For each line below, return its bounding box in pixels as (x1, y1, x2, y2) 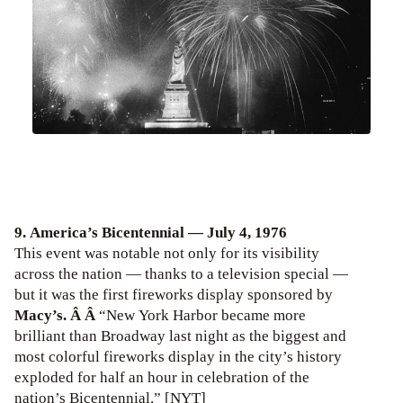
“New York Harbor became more (99, 306, 306, 326)
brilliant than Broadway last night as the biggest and (14, 327, 346, 346)
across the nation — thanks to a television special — (14, 264, 348, 284)
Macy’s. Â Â (14, 306, 99, 326)
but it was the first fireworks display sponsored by (14, 285, 333, 305)
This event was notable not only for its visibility (14, 244, 319, 264)
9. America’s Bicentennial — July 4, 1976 (14, 223, 287, 243)
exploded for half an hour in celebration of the (14, 368, 309, 388)
